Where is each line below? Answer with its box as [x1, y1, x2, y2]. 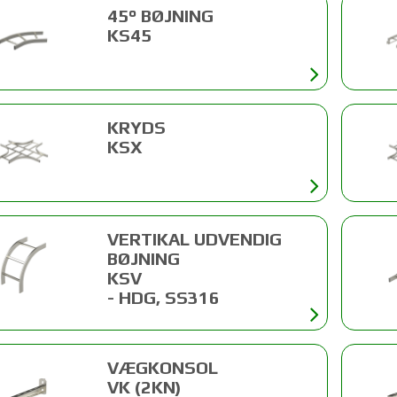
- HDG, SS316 [106, 287, 220, 308]
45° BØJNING [106, 5, 214, 27]
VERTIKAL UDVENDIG [106, 229, 282, 250]
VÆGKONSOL [106, 357, 218, 378]
